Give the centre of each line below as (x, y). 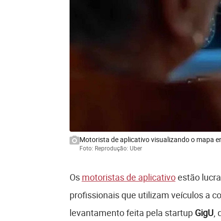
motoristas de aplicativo (129, 177)
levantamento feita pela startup (132, 213)
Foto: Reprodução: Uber (110, 148)
